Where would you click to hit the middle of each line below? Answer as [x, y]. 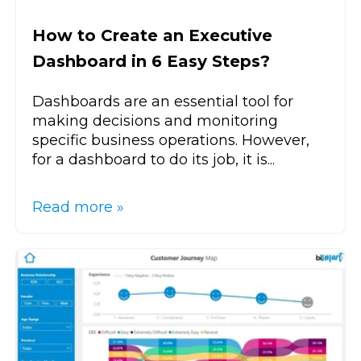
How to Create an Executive [152, 35]
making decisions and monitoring [155, 120]
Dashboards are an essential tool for [163, 101]
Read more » [78, 207]
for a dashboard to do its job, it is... [154, 159]
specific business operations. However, [171, 140]
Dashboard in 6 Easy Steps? [151, 61]
